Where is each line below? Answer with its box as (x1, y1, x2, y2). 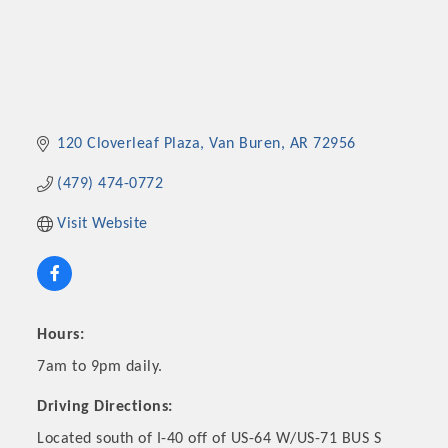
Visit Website (57, 216, 148, 233)
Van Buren (209, 136, 281, 153)
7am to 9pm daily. (37, 359, 163, 376)
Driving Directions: (37, 399, 173, 416)
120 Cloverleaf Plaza (57, 136, 201, 153)
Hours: (37, 327, 85, 344)
